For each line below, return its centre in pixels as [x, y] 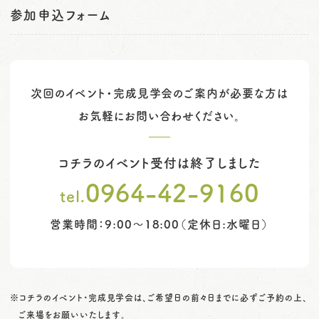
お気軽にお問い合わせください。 [159, 116]
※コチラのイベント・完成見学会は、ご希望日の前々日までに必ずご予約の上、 [159, 298]
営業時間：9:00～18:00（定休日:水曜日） [159, 224]
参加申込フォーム [61, 15]
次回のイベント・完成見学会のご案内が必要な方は [159, 93]
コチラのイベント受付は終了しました [159, 163]
